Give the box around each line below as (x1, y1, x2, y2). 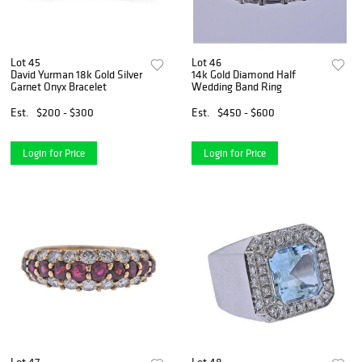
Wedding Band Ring (192, 79, 283, 95)
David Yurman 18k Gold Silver (11, 67, 142, 82)
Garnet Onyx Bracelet (11, 79, 107, 95)
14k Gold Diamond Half (192, 67, 297, 82)
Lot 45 (11, 55, 40, 70)
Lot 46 (192, 55, 222, 70)
